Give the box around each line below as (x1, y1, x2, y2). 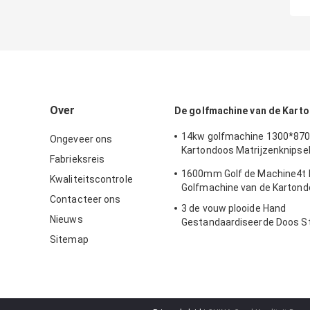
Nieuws (50, 214, 83, 226)
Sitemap (50, 234, 89, 246)
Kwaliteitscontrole (50, 174, 133, 185)
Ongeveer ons (50, 134, 113, 145)
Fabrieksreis (50, 154, 105, 165)
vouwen (181, 158, 217, 170)
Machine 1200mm (181, 230, 263, 242)
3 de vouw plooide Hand (181, 203, 286, 215)
